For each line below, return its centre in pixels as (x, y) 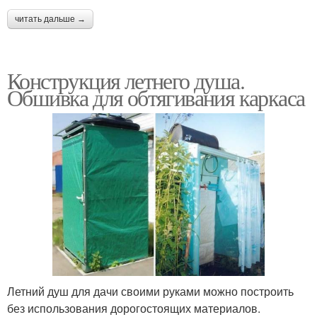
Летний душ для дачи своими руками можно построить (150, 291)
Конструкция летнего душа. (126, 80)
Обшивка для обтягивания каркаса (156, 97)
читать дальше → (50, 19)
